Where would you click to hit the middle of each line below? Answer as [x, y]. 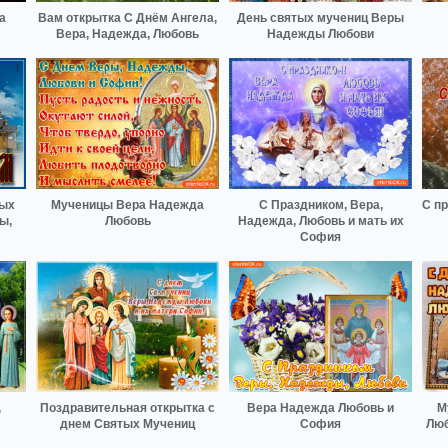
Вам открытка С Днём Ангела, [127, 18]
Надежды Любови [320, 34]
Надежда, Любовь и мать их [320, 221]
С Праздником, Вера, [320, 205]
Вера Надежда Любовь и [320, 407]
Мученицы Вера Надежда [127, 205]
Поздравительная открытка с [127, 407]
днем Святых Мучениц [127, 423]
